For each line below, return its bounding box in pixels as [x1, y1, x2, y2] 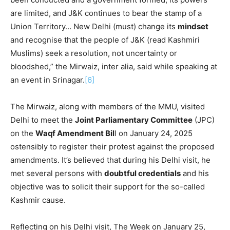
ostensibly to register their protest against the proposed [10, 141, 214, 151]
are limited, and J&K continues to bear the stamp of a [10, 8, 202, 18]
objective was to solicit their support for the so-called [10, 181, 205, 191]
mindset [178, 21, 208, 31]
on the [10, 128, 35, 138]
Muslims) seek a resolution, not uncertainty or [10, 48, 177, 58]
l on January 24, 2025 [114, 128, 193, 138]
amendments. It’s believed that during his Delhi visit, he [10, 155, 210, 165]
